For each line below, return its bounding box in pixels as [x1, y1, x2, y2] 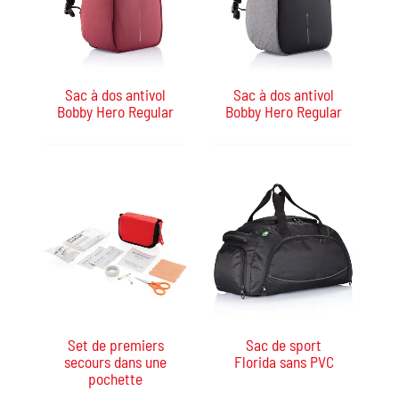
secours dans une [64, 352, 167, 372]
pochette [88, 369, 142, 389]
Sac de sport [246, 335, 322, 355]
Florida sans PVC [233, 352, 334, 372]
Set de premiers [67, 335, 164, 355]
